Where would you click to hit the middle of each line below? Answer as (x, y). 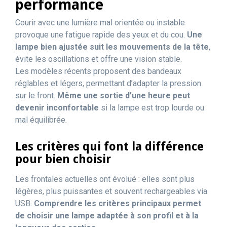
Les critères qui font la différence (109, 147)
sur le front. (36, 96)
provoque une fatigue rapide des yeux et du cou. (101, 35)
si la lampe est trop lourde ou (152, 108)
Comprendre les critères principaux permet (118, 203)
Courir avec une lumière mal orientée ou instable (100, 23)
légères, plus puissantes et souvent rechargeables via (111, 191)
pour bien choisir (63, 159)
